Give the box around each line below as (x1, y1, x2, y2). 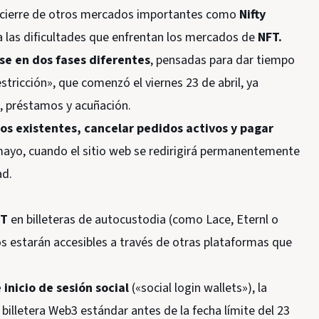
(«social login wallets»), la (132, 279, 267, 297)
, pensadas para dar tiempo (150, 51, 295, 69)
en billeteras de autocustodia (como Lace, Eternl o (8, 211, 278, 229)
